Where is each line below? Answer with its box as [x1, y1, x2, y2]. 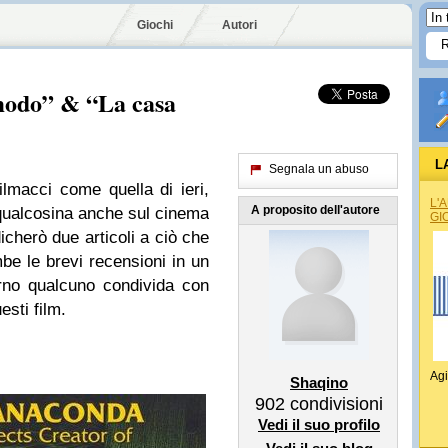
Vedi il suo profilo [258, 416, 380, 433]
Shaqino [290, 374, 348, 391]
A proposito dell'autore [251, 203, 380, 217]
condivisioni [285, 394, 383, 414]
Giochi [137, 18, 173, 32]
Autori [222, 18, 257, 32]
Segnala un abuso [269, 162, 369, 176]
